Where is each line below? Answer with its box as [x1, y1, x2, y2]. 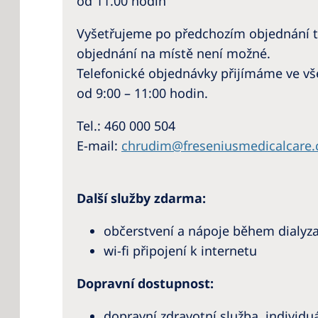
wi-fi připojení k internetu [104, 241, 257, 259]
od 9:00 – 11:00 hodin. [77, 84, 208, 102]
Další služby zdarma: [77, 189, 206, 207]
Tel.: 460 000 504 [77, 116, 292, 134]
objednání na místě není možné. [77, 44, 270, 62]
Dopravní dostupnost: [77, 274, 214, 292]
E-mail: [77, 136, 121, 154]
